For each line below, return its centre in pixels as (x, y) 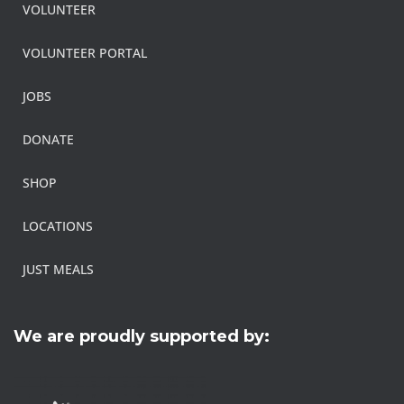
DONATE (48, 140)
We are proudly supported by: (142, 337)
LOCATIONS (58, 226)
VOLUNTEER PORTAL (85, 53)
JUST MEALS (58, 270)
